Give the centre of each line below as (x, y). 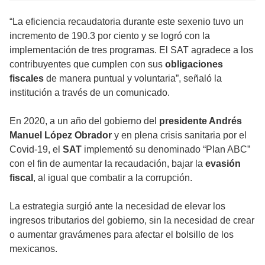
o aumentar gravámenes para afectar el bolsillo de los (122, 234)
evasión (222, 163)
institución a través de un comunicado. (90, 92)
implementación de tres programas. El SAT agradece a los (131, 50)
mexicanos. (33, 248)
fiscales (27, 78)
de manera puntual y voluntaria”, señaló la (133, 78)
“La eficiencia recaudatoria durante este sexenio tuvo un (127, 21)
